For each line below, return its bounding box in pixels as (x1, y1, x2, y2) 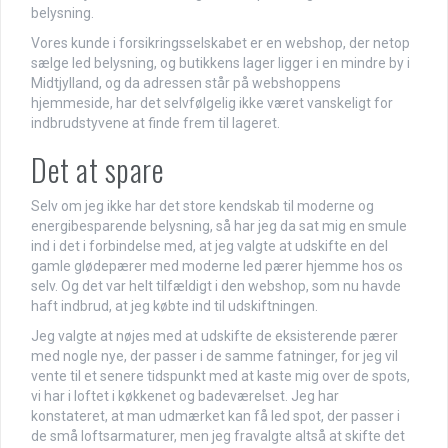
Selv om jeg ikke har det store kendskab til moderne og (31, 198, 374, 215)
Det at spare (31, 147, 164, 193)
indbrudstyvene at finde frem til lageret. (31, 115, 280, 132)
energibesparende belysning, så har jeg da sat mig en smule (31, 218, 407, 235)
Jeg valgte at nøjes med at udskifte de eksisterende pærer (31, 328, 398, 345)
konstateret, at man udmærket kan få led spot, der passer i (31, 408, 400, 425)
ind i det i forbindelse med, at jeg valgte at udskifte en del (31, 238, 388, 255)
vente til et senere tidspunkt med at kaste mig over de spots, (31, 368, 410, 385)
